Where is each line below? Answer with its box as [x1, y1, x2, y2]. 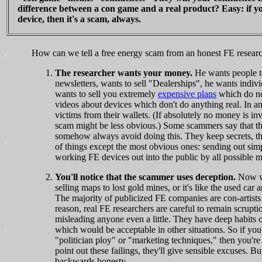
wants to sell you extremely [55, 89, 158, 99]
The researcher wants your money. [55, 68, 192, 78]
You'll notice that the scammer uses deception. [55, 172, 236, 182]
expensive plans [158, 89, 216, 99]
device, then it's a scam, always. [18, 14, 141, 25]
